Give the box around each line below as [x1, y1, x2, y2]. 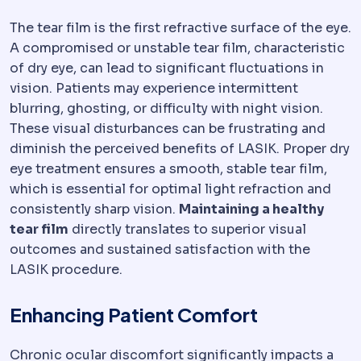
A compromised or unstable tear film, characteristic [10, 39, 345, 57]
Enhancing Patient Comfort [10, 302, 258, 327]
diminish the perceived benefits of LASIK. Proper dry [10, 140, 350, 158]
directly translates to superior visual [68, 221, 306, 239]
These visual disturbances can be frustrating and [10, 120, 326, 138]
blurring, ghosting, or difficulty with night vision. [10, 100, 323, 118]
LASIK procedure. [10, 261, 122, 279]
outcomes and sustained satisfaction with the [10, 241, 310, 259]
